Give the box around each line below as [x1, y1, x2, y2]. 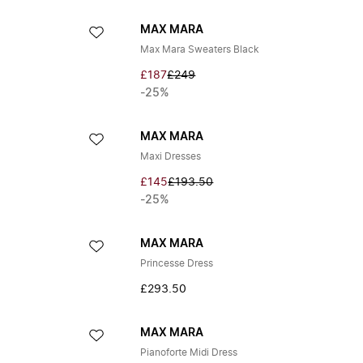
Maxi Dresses [140, 152, 202, 161]
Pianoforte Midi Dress [140, 348, 238, 357]
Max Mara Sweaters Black [140, 45, 260, 54]
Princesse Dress [140, 258, 214, 268]
